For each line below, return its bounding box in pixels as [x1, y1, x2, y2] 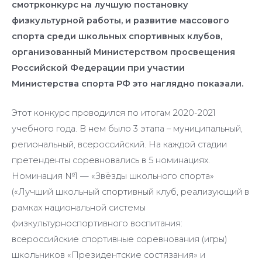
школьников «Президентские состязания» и [12, 250, 205, 261]
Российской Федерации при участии [12, 63, 185, 74]
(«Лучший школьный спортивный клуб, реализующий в [12, 187, 249, 198]
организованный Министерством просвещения [12, 47, 235, 58]
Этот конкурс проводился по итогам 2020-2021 [12, 108, 216, 119]
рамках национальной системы [12, 202, 146, 213]
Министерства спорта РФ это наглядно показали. [12, 78, 243, 89]
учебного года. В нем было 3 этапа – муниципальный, [12, 123, 243, 135]
